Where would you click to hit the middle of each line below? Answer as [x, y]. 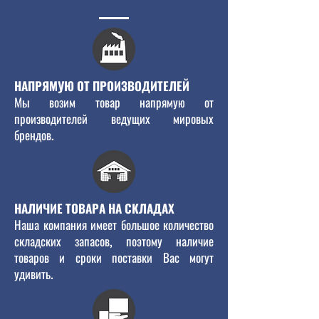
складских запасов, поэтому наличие [114, 241]
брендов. [36, 135]
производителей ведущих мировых [114, 119]
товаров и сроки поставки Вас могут [114, 257]
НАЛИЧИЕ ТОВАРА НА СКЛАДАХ [94, 208]
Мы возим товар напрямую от [114, 102]
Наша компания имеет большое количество [114, 225]
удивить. [34, 274]
